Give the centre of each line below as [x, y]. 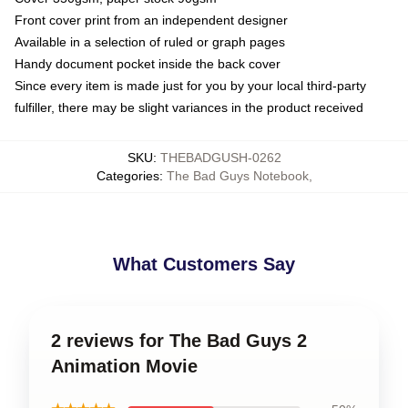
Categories [127, 175]
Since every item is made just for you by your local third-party [190, 85]
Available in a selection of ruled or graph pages [150, 41]
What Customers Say [204, 264]
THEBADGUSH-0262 [220, 157]
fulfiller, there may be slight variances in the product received [189, 107]
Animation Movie [124, 366]
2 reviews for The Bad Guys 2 [179, 340]
